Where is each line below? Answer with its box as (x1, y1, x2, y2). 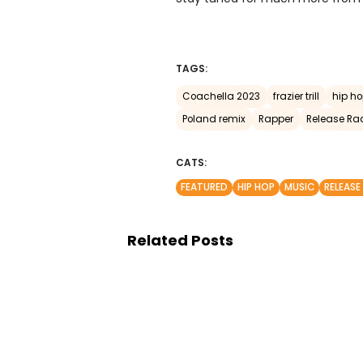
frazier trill (273, 90, 319, 103)
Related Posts (127, 230, 233, 250)
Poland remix (182, 113, 246, 126)
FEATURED (181, 181, 228, 194)
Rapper (258, 113, 293, 126)
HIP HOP (237, 181, 275, 194)
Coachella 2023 (182, 90, 260, 103)
